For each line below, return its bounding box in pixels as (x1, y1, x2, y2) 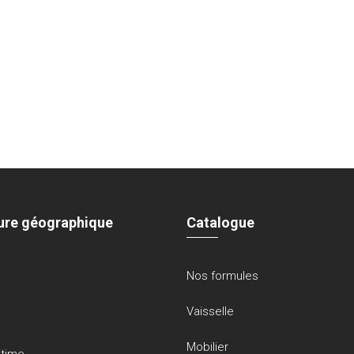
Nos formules (186, 269, 259, 284)
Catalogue (186, 214, 255, 232)
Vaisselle (186, 304, 235, 319)
